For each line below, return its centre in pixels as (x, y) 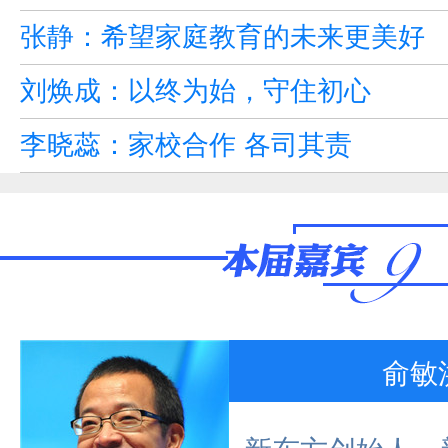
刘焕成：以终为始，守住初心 (195, 88)
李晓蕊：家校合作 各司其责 (186, 142)
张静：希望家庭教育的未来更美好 (222, 34)
